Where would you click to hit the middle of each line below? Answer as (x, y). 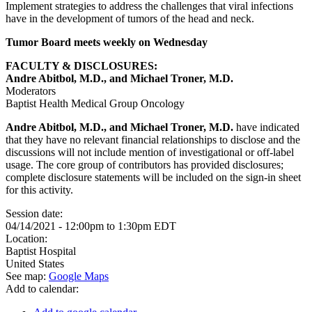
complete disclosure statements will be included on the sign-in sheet (153, 177)
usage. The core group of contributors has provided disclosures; (145, 165)
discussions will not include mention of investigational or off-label (150, 152)
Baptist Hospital (41, 251)
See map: (27, 276)
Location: (28, 239)
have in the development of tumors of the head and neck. (130, 18)
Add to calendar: (44, 289)
